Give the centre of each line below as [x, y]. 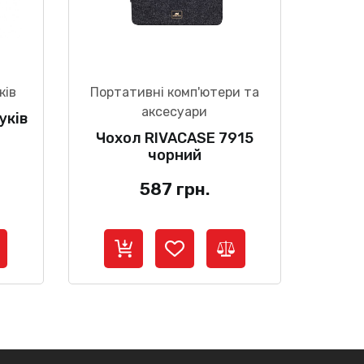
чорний [174, 155]
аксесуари [175, 111]
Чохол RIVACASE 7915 [174, 138]
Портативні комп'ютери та [174, 92]
